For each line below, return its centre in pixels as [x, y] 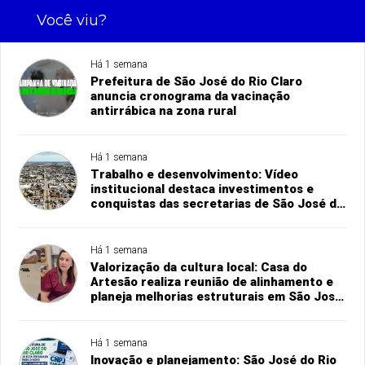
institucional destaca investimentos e [202, 189]
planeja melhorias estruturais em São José [217, 296]
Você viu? [71, 20]
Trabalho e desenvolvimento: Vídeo [195, 174]
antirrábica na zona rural [164, 110]
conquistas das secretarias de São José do [218, 203]
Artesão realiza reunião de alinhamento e [212, 281]
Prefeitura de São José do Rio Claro [197, 81]
